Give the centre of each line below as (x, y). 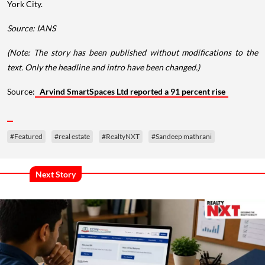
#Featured (26, 136)
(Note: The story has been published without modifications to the (132, 52)
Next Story (56, 174)
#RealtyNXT (121, 136)
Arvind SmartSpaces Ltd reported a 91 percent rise (132, 91)
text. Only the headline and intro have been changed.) (104, 67)
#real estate (72, 136)
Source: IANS (31, 28)
